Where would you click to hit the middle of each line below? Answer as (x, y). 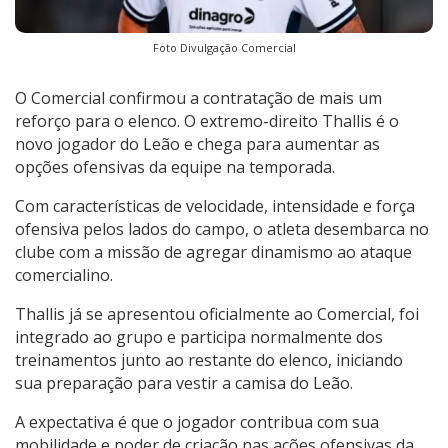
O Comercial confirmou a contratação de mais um (198, 97)
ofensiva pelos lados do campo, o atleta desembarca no (222, 228)
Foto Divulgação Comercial (224, 47)
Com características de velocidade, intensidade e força (215, 205)
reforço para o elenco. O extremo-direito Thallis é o (207, 120)
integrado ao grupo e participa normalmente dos (199, 336)
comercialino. (64, 274)
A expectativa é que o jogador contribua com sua (197, 421)
